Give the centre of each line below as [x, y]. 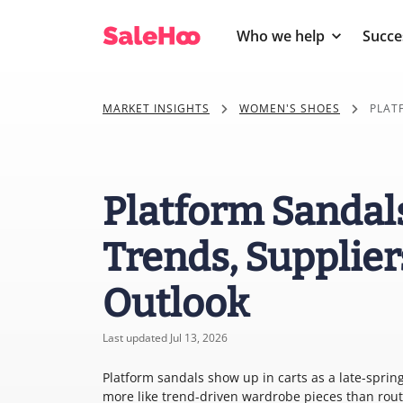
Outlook [176, 304]
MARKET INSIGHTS [156, 108]
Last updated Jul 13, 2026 [165, 338]
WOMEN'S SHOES [290, 108]
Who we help [281, 36]
